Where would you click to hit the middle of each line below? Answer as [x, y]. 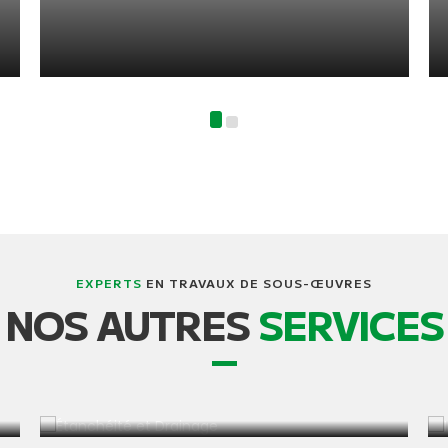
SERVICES [350, 324]
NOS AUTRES [131, 324]
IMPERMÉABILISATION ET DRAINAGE [221, 368]
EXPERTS [109, 282]
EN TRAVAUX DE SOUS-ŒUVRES [257, 282]
